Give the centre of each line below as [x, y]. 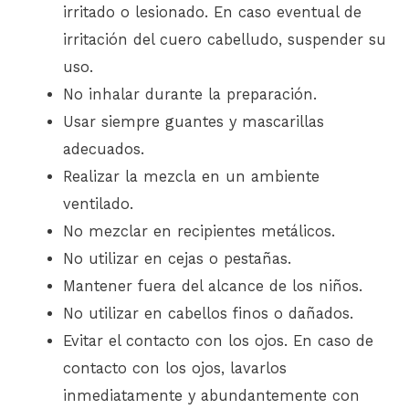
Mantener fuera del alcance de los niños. [213, 287]
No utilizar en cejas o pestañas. [178, 259]
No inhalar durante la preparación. [190, 95]
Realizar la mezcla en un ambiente [192, 177]
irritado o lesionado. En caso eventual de [213, 13]
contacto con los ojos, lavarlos [175, 369]
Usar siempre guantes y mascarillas [194, 122]
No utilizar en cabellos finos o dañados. [209, 314]
